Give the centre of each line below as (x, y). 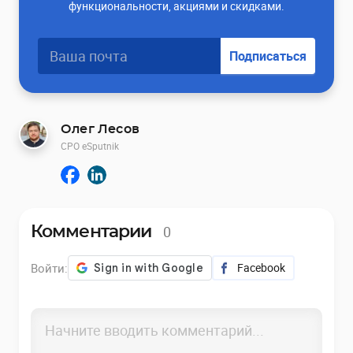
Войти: (49, 268)
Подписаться (268, 56)
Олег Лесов (100, 129)
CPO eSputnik (90, 145)
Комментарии (93, 231)
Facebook (261, 267)
